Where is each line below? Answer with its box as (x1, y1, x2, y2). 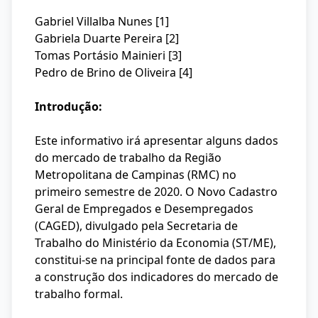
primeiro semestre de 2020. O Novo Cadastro (35, 184, 278, 199)
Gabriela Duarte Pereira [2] (35, 31, 179, 46)
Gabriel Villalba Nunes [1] (35, 13, 169, 29)
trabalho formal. (35, 286, 123, 302)
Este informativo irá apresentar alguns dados (35, 133, 278, 148)
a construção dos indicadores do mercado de (35, 269, 278, 285)
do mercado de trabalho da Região (35, 150, 221, 165)
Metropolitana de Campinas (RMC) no (35, 167, 236, 182)
